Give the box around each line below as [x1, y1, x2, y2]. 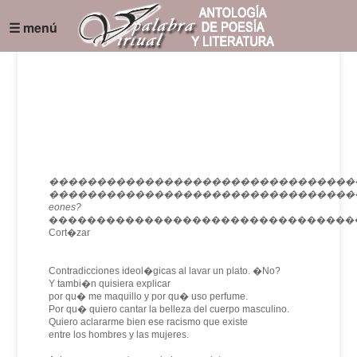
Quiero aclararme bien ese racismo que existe [49, 316, 249, 328]
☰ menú [9, 18, 58, 37]
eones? [49, 202, 82, 213]
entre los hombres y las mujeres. [49, 329, 190, 340]
